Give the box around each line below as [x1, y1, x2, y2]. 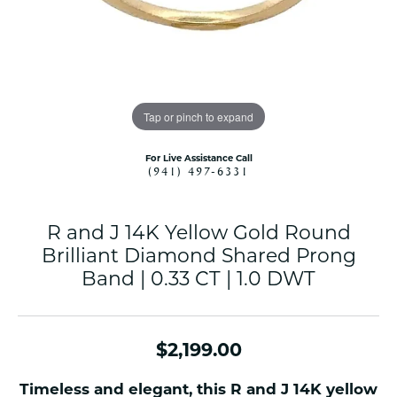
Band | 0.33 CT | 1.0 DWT [82, 267, 315, 291]
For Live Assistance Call [144, 152, 253, 163]
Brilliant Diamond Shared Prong [41, 244, 356, 268]
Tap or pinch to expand [144, 108, 253, 124]
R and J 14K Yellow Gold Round [46, 221, 351, 245]
